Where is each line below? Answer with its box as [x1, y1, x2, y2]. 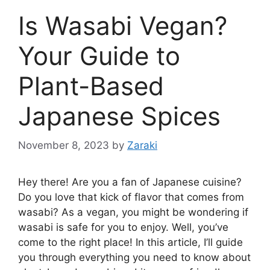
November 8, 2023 [18, 139, 109, 152]
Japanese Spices [18, 100, 221, 131]
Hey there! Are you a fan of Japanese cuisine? [18, 176, 242, 189]
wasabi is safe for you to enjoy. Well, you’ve [18, 221, 228, 234]
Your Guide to [18, 40, 180, 71]
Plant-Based [18, 70, 164, 101]
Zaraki [127, 139, 157, 152]
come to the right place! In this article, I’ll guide [18, 236, 243, 249]
